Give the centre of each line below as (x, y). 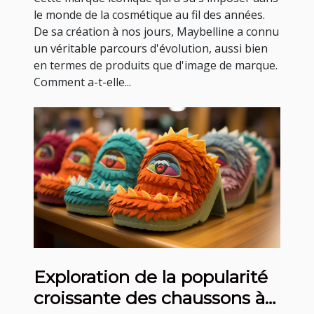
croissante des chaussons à (149, 298)
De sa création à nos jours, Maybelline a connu (156, 32)
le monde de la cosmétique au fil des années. (149, 15)
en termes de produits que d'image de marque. (156, 66)
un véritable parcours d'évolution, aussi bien (151, 49)
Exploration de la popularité (151, 277)
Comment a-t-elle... (82, 82)
